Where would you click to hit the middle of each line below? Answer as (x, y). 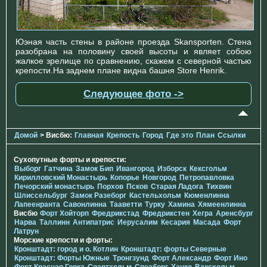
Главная (89, 136)
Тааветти (126, 205)
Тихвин (219, 187)
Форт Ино (231, 258)
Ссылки (232, 136)
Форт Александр (181, 258)
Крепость (123, 136)
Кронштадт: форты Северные (174, 249)
